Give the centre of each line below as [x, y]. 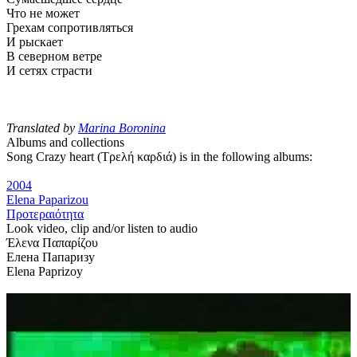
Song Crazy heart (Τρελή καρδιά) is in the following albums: [159, 156]
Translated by [42, 127]
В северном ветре [54, 56]
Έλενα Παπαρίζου [52, 242]
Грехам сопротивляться [70, 27]
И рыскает [35, 41]
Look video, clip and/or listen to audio [102, 228]
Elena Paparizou [47, 199]
